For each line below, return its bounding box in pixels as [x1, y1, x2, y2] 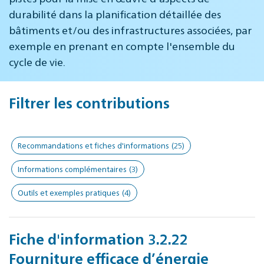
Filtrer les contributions [9, 93, 170, 112]
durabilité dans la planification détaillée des [9, 6, 221, 21]
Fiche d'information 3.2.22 [9, 229, 188, 248]
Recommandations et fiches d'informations [18, 140, 169, 150]
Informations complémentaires [18, 163, 127, 174]
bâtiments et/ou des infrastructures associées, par [9, 22, 252, 37]
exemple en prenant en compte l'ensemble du [9, 38, 235, 52]
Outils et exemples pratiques [18, 187, 120, 197]
